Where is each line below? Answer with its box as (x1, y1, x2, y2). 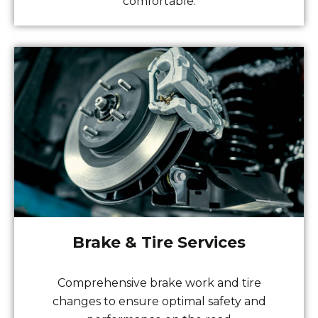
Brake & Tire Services (72, 233, 246, 253)
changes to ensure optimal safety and (52, 295, 266, 309)
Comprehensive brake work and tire (57, 276, 261, 290)
